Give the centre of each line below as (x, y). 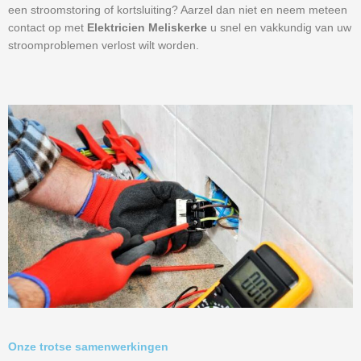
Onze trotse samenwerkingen (88, 347)
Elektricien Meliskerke (149, 28)
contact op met (48, 28)
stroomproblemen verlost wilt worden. (105, 46)
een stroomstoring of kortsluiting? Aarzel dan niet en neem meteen (178, 10)
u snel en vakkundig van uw (281, 28)
